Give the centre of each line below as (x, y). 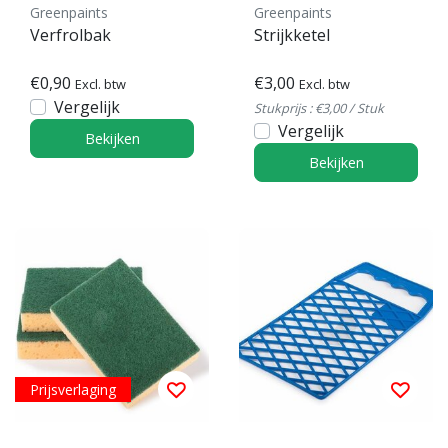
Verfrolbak (70, 34)
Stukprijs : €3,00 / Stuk (319, 107)
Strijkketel (292, 34)
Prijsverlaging (73, 389)
